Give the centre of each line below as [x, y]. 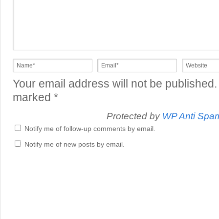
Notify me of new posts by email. [75, 144]
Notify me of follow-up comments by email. [90, 129]
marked [33, 98]
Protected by [134, 116]
